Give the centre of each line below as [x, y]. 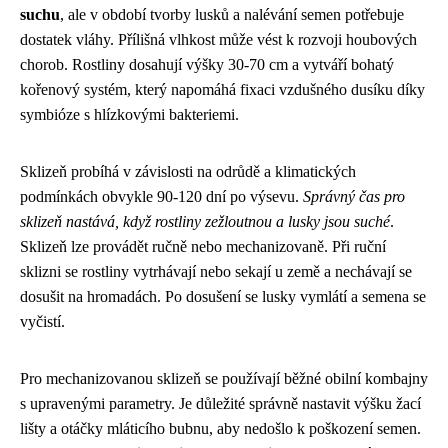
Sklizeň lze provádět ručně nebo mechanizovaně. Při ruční [203, 246]
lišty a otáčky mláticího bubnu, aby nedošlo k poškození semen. [220, 428]
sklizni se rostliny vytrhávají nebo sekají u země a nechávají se [216, 271]
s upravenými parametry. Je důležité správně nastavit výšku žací [220, 403]
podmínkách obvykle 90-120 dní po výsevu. [161, 196]
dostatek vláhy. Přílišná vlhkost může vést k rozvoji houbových [218, 39]
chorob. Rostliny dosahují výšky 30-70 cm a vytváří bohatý [207, 64]
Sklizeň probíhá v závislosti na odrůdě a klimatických [188, 171]
